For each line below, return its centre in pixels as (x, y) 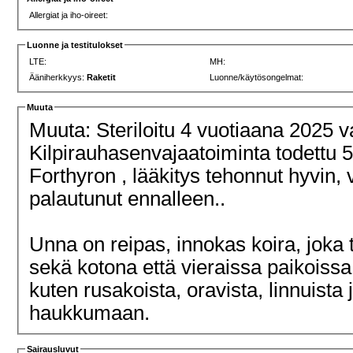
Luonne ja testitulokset (75, 45)
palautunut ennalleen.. (130, 198)
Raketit (102, 77)
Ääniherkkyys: (58, 77)
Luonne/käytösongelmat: (257, 77)
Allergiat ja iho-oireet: (69, 15)
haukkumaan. (90, 312)
